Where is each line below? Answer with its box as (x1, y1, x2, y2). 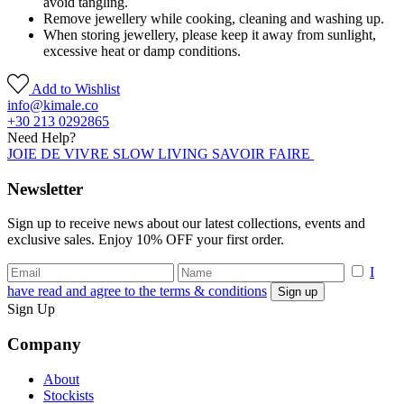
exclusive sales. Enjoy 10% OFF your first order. (7, 232, 284, 248)
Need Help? (7, 129, 76, 145)
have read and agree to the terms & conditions (7, 283, 267, 299)
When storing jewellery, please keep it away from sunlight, (43, 26, 376, 42)
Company (7, 335, 81, 353)
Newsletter (7, 179, 83, 198)
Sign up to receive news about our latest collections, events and (7, 216, 365, 232)
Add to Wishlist (32, 80, 120, 96)
